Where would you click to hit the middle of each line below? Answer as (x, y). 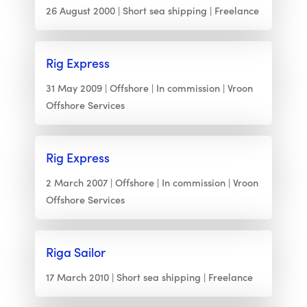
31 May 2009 (74, 88)
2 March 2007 (76, 183)
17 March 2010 (77, 277)
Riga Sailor (75, 252)
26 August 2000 (80, 11)
